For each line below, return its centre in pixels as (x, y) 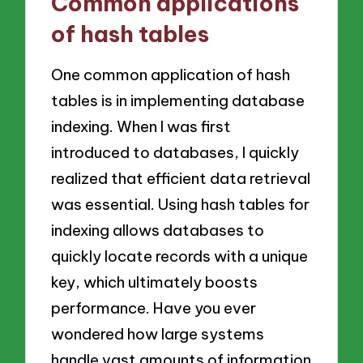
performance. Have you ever (154, 308)
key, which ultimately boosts (155, 282)
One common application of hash (171, 75)
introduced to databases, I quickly (175, 153)
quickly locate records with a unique (180, 256)
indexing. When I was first (141, 127)
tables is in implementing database (178, 101)
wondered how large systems (158, 334)
